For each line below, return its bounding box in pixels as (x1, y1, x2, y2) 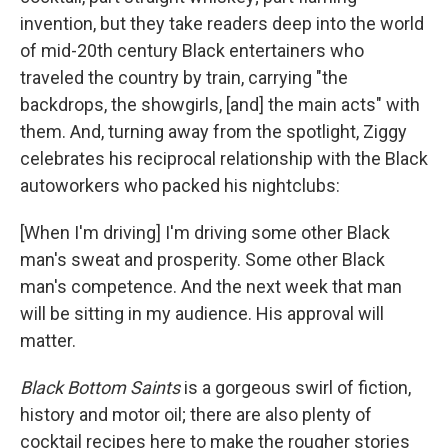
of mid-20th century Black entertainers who (20, 39, 364, 61)
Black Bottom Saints (20, 376, 180, 398)
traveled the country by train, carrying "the (20, 66, 348, 88)
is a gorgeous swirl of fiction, (180, 376, 411, 398)
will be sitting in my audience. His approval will (20, 302, 384, 324)
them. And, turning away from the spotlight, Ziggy (20, 120, 407, 142)
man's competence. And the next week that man (20, 275, 402, 297)
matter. (20, 329, 76, 351)
